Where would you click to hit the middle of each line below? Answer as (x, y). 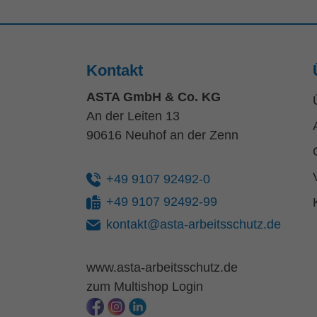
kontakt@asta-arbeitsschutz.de (194, 224)
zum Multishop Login (145, 286)
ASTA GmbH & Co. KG (154, 97)
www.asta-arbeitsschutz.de (162, 267)
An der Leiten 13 (133, 116)
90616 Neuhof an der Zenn (162, 135)
